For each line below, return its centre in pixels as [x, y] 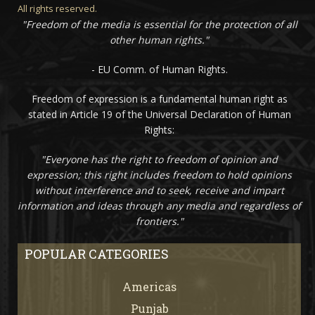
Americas [149, 287]
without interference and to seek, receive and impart [159, 191]
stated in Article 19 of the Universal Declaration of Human [159, 115]
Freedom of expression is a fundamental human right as [159, 99]
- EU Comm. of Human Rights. [159, 70]
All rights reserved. [57, 9]
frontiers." [159, 221]
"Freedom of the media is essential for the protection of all [159, 25]
